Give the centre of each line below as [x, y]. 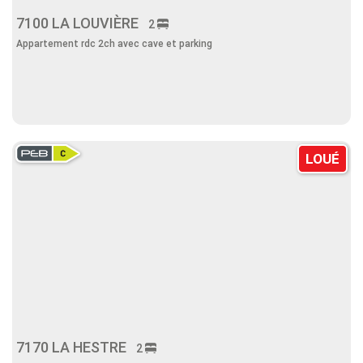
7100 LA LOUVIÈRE [82, 23]
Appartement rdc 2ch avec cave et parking [114, 44]
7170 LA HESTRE [76, 347]
